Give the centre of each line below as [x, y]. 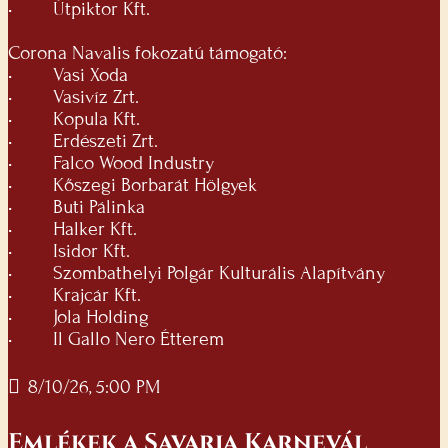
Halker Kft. [92, 229]
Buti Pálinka [96, 207]
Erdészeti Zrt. [103, 141]
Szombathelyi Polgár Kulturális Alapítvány [216, 273]
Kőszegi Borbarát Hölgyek [152, 185]
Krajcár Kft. [94, 295]
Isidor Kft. [89, 251]
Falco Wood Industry [131, 163]
